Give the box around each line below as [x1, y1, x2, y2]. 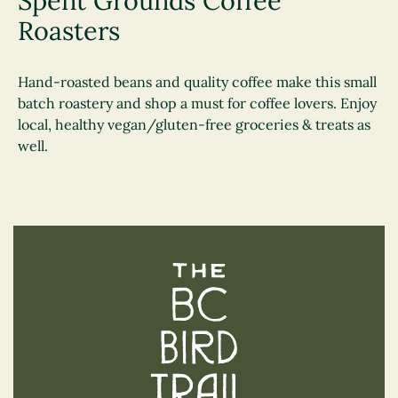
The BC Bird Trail [265, 264, 378, 282]
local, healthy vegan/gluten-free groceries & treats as [18, 115, 370, 133]
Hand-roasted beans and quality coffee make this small [18, 73, 377, 91]
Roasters [18, 14, 120, 47]
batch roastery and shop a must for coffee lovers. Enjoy [18, 94, 377, 112]
